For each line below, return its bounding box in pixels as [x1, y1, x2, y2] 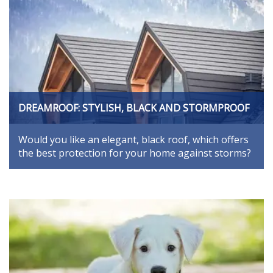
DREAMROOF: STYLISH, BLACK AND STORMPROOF [18, 101, 249, 115]
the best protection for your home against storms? [18, 146, 251, 160]
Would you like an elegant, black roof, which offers [18, 132, 249, 146]
